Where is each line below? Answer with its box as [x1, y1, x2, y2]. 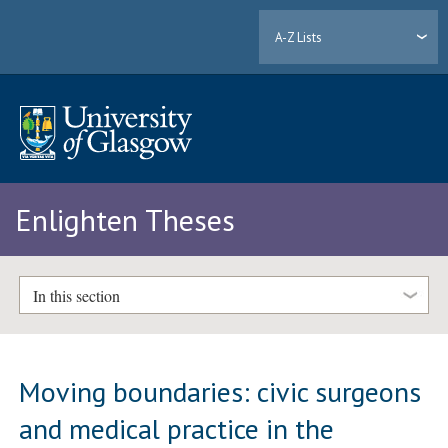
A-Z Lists [275, 28, 323, 46]
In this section [32, 284, 120, 306]
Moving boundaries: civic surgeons [19, 372, 422, 410]
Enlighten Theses [15, 200, 235, 240]
